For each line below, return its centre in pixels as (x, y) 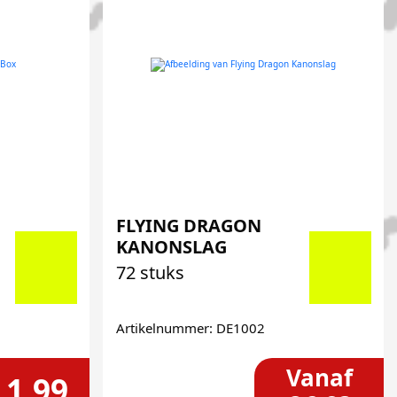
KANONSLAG (171, 247)
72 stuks (150, 272)
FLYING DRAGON (188, 226)
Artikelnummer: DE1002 (190, 328)
